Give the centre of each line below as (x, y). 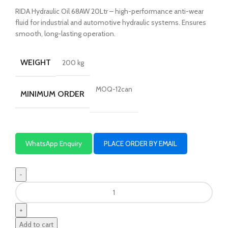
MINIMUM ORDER (52, 94)
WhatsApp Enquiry (54, 143)
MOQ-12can (114, 89)
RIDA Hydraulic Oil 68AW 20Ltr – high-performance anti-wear (109, 11)
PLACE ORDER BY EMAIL (140, 143)
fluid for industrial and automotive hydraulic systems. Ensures (111, 22)
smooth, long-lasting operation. (65, 33)
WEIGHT (36, 62)
